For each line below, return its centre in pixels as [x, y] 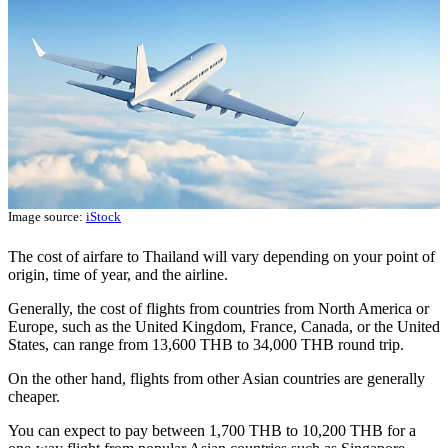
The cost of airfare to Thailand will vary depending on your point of [221, 256]
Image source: [47, 217]
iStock [103, 217]
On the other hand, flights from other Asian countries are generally [216, 378]
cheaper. [34, 396]
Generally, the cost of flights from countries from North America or [218, 308]
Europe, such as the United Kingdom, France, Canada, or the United [224, 326]
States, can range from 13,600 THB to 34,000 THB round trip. [208, 344]
